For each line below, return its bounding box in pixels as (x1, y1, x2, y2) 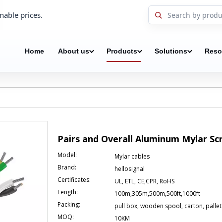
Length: (57, 188, 78, 196)
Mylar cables (114, 152, 150, 161)
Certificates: (57, 175, 91, 184)
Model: (57, 151, 77, 159)
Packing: (57, 200, 80, 209)
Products (106, 47, 137, 55)
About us (57, 47, 89, 55)
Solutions (154, 47, 187, 55)
